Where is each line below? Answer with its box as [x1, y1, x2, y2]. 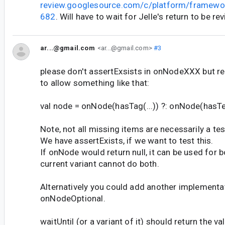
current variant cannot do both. [40, 159, 159, 169]
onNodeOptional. [40, 193, 105, 204]
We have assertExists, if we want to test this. [40, 136, 213, 146]
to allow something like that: [40, 78, 150, 88]
